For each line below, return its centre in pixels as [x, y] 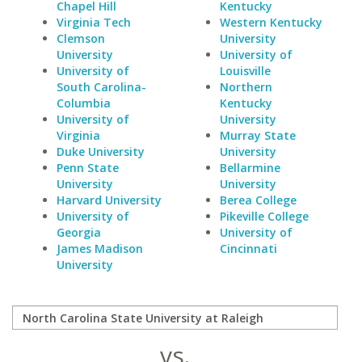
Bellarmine [250, 168]
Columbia [84, 103]
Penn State [88, 168]
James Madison [100, 248]
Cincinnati [248, 248]
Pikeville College [264, 216]
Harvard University [109, 200]
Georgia [79, 232]
